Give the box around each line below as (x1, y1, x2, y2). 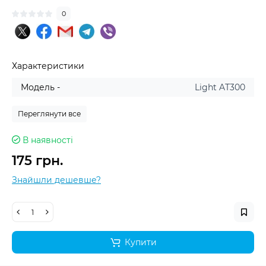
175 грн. (12, 153, 63, 169)
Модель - (21, 82, 60, 93)
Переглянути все (18, 109, 81, 118)
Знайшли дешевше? (12, 175, 101, 185)
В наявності (23, 135, 73, 145)
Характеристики (12, 61, 84, 71)
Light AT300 (195, 82, 245, 93)
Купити (124, 237, 157, 248)
